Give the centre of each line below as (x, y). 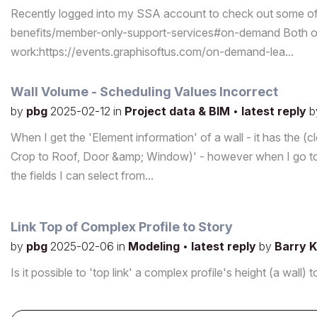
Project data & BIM (179, 111)
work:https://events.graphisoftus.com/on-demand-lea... (152, 52)
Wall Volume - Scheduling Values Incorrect (144, 92)
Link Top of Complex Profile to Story (122, 227)
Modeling (155, 247)
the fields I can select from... (82, 176)
